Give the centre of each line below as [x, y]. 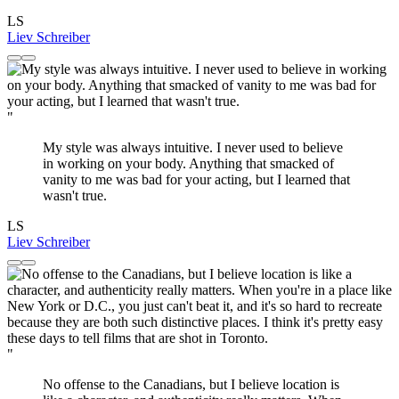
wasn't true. [75, 195]
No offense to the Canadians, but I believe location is [191, 384]
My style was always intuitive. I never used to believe [193, 147]
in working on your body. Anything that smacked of [188, 163]
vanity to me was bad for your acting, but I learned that [196, 179]
